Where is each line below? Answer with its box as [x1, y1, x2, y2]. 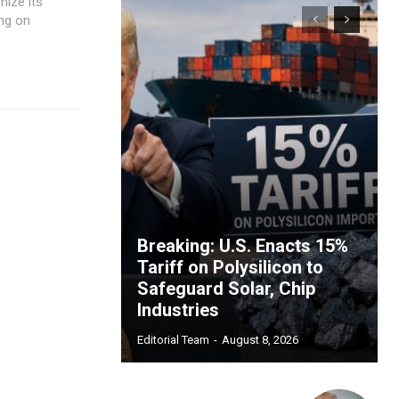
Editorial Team [137, 332, 209, 346]
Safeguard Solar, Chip [137, 277, 315, 299]
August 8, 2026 [222, 332, 298, 346]
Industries [137, 298, 219, 321]
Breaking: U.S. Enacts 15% [137, 234, 348, 256]
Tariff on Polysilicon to [137, 256, 323, 278]
